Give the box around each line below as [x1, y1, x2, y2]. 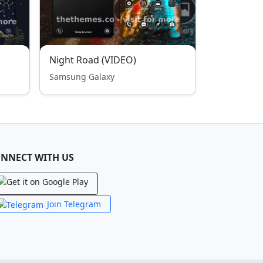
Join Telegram [47, 198, 101, 210]
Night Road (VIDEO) [49, 53, 136, 66]
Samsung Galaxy [49, 71, 114, 82]
